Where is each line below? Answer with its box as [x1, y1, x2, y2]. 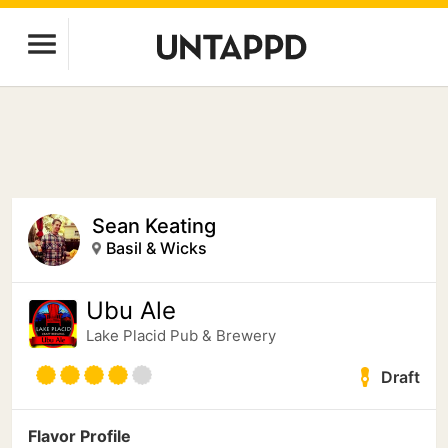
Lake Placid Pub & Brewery [86, 326, 276, 345]
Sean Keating [92, 214, 216, 238]
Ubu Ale [86, 296, 176, 325]
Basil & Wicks [106, 238, 207, 258]
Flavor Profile [28, 426, 131, 446]
